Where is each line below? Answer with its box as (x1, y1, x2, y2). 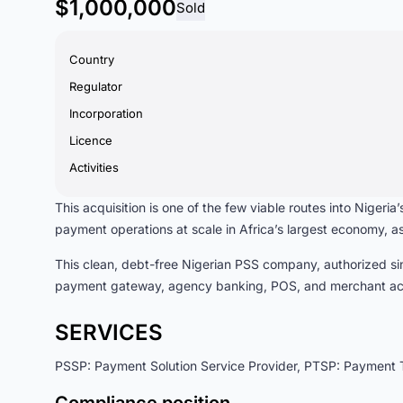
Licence (69, 133, 112, 148)
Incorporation (69, 106, 143, 121)
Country (69, 52, 114, 67)
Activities (69, 160, 119, 175)
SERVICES (55, 319, 163, 345)
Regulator (69, 79, 122, 94)
